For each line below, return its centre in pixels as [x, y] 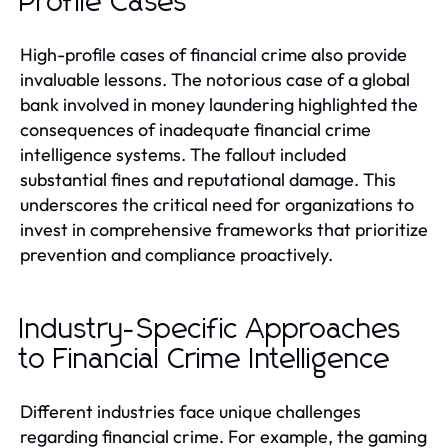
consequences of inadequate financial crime [195, 129]
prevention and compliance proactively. [176, 254]
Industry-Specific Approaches [211, 329]
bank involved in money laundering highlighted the [219, 104]
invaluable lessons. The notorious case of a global [215, 79]
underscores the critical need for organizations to [217, 204]
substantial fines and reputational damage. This [208, 179]
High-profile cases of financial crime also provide [213, 54]
